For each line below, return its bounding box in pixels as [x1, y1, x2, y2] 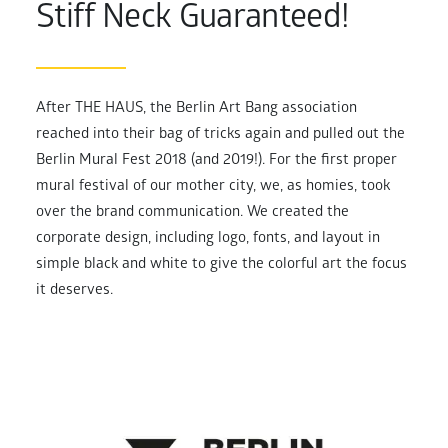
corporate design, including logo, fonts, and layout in [36, 230, 380, 248]
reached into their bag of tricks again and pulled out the [36, 126, 405, 144]
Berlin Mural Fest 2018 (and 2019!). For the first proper [36, 152, 397, 170]
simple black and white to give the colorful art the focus [36, 256, 407, 274]
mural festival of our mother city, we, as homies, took [36, 178, 390, 196]
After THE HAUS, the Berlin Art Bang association [36, 100, 357, 118]
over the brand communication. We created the [36, 204, 349, 222]
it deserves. [36, 282, 113, 300]
